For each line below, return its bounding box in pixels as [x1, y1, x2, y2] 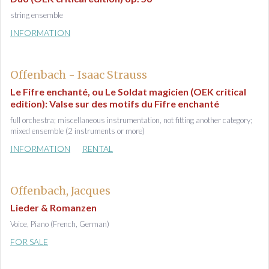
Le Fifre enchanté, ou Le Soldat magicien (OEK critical [10, 86, 246, 97]
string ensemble [10, 10, 63, 20]
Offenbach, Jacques [10, 184, 110, 198]
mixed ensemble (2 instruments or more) [10, 126, 145, 136]
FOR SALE [10, 237, 48, 247]
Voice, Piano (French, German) [10, 219, 109, 229]
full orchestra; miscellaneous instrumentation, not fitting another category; [10, 115, 252, 125]
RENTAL [82, 144, 113, 154]
